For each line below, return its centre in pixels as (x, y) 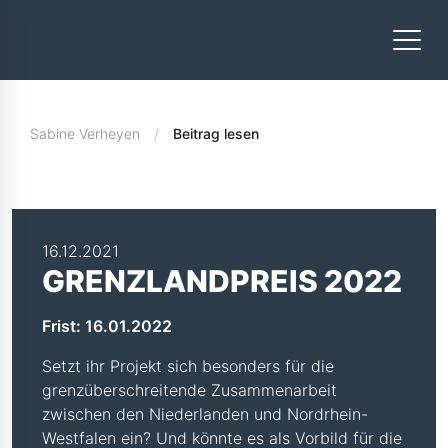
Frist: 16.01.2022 (107, 326)
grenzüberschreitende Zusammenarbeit (189, 390)
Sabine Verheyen (85, 133)
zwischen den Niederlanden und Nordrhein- (205, 414)
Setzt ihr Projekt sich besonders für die (188, 366)
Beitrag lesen (216, 133)
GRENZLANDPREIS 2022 (222, 281)
